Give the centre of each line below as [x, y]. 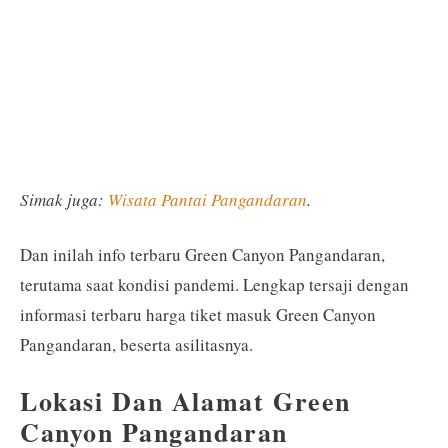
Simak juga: [64, 199]
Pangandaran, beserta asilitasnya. [136, 344]
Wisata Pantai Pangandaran [207, 199]
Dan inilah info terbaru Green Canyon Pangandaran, [202, 254]
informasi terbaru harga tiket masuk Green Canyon [198, 314]
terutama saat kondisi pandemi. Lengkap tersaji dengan [214, 284]
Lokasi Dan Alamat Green [186, 400]
